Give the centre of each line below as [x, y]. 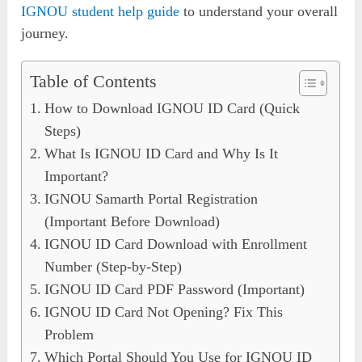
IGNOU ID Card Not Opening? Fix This [163, 311]
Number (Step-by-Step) [113, 266]
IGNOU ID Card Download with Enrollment [175, 244]
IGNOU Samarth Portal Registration [151, 198]
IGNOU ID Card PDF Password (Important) [174, 289]
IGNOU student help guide [101, 11]
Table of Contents [94, 81]
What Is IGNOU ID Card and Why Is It [161, 153]
